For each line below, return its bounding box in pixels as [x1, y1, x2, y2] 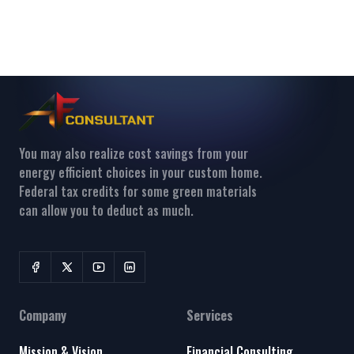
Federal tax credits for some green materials [19, 182, 257, 201]
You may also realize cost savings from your [19, 144, 248, 164]
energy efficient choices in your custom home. [19, 163, 262, 183]
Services [186, 306, 233, 326]
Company [19, 306, 66, 326]
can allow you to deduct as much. [19, 201, 194, 220]
